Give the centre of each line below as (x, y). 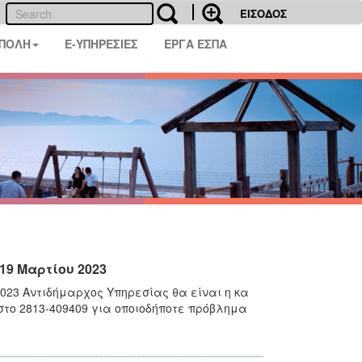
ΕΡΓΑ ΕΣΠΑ (196, 44)
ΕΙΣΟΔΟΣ (263, 13)
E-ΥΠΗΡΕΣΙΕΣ (102, 44)
